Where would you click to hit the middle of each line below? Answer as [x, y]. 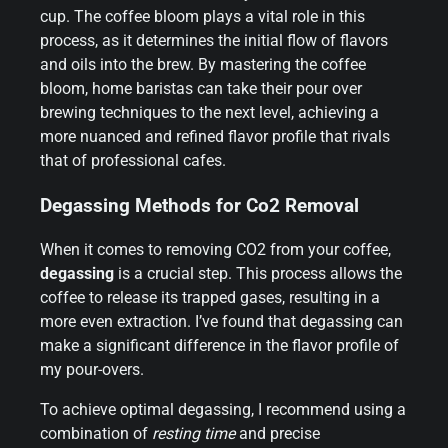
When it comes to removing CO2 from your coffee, [215, 250]
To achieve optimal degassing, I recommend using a [223, 410]
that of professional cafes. [133, 160]
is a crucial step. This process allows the [258, 274]
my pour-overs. [92, 370]
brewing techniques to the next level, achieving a [209, 112]
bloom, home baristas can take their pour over [201, 88]
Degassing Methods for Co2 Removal [199, 205]
